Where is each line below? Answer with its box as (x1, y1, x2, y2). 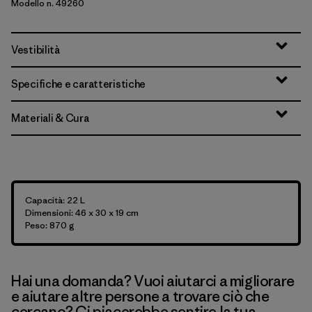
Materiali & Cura (11, 111, 89, 125)
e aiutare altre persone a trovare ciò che (11, 287, 270, 306)
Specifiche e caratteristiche (11, 77, 146, 91)
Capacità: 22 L (25, 194, 85, 206)
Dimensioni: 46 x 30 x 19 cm (25, 207, 139, 219)
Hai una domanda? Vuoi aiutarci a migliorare (11, 272, 295, 290)
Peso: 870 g (25, 219, 75, 231)
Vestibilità (11, 43, 60, 56)
